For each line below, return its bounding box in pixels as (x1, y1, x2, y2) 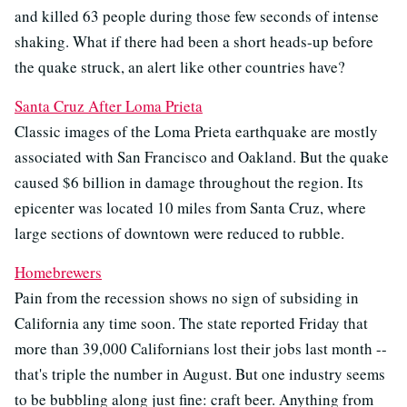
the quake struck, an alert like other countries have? (15, 56, 345, 78)
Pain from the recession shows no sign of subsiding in (15, 287, 359, 309)
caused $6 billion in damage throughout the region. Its (15, 172, 363, 194)
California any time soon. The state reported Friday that (15, 313, 368, 334)
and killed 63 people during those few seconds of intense (15, 5, 379, 27)
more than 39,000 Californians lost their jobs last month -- (15, 338, 387, 360)
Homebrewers (15, 262, 102, 283)
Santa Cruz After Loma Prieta (15, 95, 203, 117)
